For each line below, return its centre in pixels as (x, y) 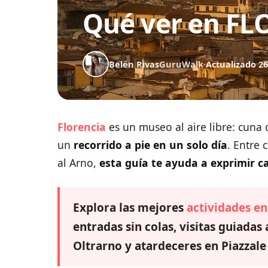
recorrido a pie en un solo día (150, 145)
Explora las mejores (130, 208)
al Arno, (78, 163)
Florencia (82, 127)
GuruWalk (181, 64)
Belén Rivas (134, 64)
